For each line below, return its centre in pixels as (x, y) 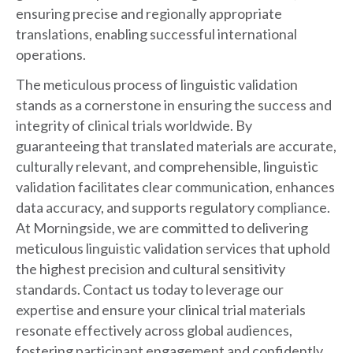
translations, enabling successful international (156, 34)
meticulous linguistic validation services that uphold (173, 249)
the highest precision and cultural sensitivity (150, 269)
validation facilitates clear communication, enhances (175, 187)
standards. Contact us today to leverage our (150, 290)
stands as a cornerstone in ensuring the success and (174, 105)
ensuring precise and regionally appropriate (149, 14)
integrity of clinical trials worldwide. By (134, 126)
